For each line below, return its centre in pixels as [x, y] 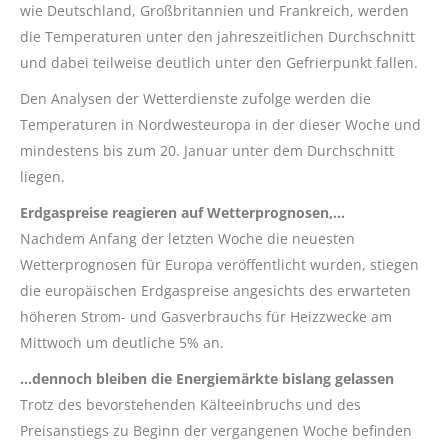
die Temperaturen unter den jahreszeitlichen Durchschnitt [217, 36]
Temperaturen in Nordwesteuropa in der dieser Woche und [220, 124]
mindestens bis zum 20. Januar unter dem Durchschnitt [207, 150]
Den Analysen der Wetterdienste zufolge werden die [195, 98]
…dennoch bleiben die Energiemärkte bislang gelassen [207, 378]
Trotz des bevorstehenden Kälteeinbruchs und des [190, 404]
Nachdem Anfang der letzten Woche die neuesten [187, 238]
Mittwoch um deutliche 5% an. [122, 342]
